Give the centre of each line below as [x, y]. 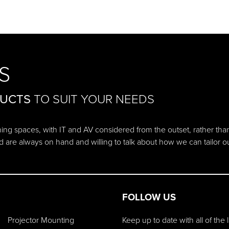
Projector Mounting [41, 220]
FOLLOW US [149, 197]
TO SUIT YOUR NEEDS [93, 99]
